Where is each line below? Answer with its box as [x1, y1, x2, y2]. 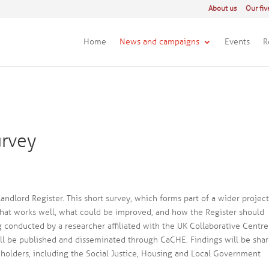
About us [208, 4, 237, 13]
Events [224, 37, 250, 47]
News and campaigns [119, 37, 199, 47]
